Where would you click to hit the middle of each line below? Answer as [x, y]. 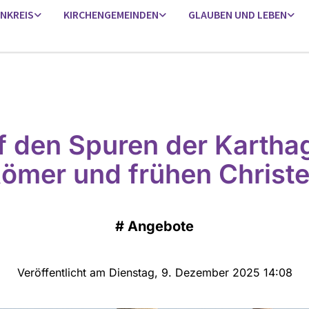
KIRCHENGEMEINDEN [111, 14]
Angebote [161, 226]
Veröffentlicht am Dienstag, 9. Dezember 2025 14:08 [154, 272]
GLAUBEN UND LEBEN [238, 14]
